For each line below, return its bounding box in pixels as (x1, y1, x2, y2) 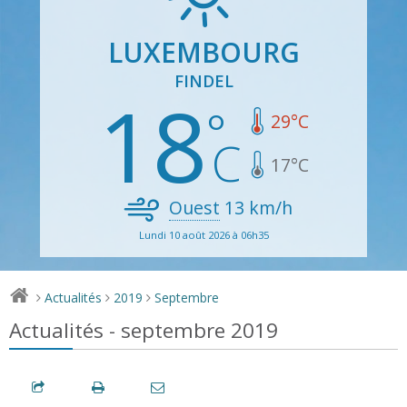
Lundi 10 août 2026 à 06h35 (138, 227, 269, 242)
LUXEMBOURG (107, 33, 300, 71)
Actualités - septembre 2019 (9, 315, 278, 344)
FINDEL (174, 69, 233, 92)
